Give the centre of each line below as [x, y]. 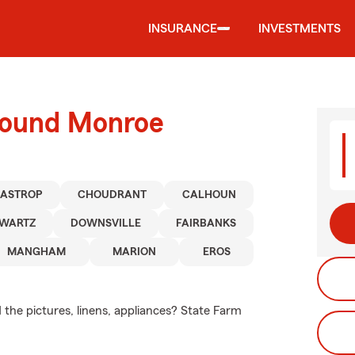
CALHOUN [209, 195]
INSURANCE [183, 29]
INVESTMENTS [300, 29]
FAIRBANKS [206, 223]
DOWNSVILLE [106, 223]
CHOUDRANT [113, 195]
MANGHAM [37, 252]
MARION [135, 252]
